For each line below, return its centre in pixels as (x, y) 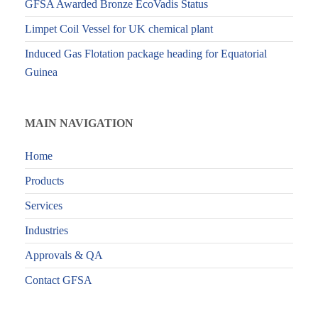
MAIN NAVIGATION (79, 124)
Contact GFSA (59, 280)
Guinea (41, 72)
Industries (46, 231)
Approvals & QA (64, 256)
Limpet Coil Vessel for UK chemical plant (119, 29)
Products (44, 181)
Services (44, 206)
